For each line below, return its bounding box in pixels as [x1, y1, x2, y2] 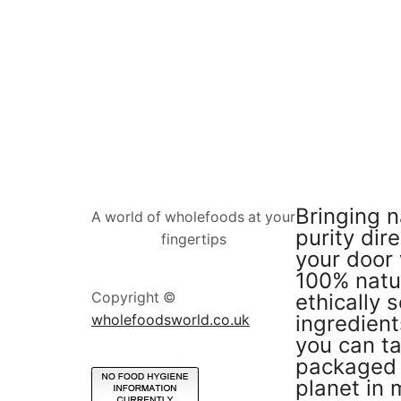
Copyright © [91, 288, 176, 306]
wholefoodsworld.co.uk [91, 311, 250, 328]
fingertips [160, 230, 226, 248]
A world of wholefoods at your [91, 208, 295, 226]
